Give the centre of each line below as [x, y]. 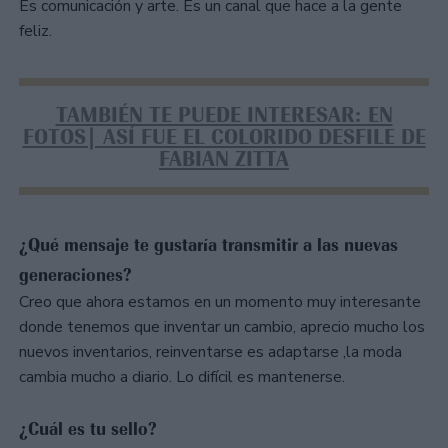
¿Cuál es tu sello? [88, 428]
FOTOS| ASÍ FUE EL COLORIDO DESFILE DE [224, 136]
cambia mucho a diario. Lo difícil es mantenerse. [184, 376]
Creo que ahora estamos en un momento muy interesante [220, 301]
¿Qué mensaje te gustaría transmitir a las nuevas [208, 244]
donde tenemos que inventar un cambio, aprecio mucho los [222, 326]
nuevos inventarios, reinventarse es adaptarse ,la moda [210, 351]
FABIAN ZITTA [224, 158]
